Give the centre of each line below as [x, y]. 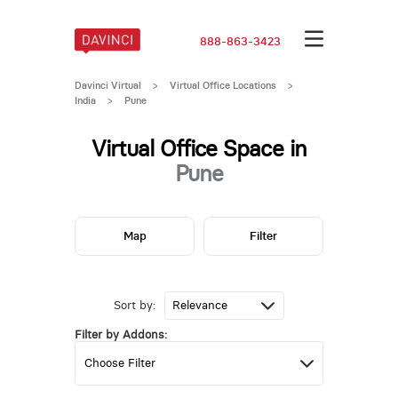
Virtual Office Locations [223, 85]
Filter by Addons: [120, 335]
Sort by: [134, 306]
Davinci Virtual [107, 85]
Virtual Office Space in [199, 148]
